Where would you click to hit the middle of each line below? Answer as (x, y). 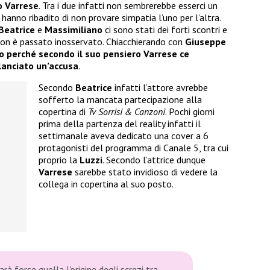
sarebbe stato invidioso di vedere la (145, 172)
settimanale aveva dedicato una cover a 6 (124, 136)
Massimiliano (74, 30)
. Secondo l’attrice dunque (154, 160)
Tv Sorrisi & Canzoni (127, 112)
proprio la (59, 160)
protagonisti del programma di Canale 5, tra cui (133, 148)
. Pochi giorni (190, 112)
